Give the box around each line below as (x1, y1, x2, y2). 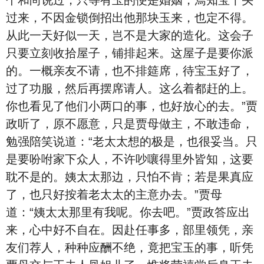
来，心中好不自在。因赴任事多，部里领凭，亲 (6, 223, 253, 236)
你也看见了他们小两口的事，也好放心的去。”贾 (6, 100, 258, 113)
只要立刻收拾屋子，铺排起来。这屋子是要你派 (6, 47, 253, 60)
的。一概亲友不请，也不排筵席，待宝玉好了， (6, 64, 253, 77)
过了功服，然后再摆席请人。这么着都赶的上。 (6, 82, 253, 95)
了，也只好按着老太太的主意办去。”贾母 (6, 188, 222, 201)
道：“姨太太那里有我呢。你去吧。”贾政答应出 (6, 206, 250, 219)
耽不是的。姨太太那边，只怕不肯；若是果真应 (6, 170, 253, 183)
